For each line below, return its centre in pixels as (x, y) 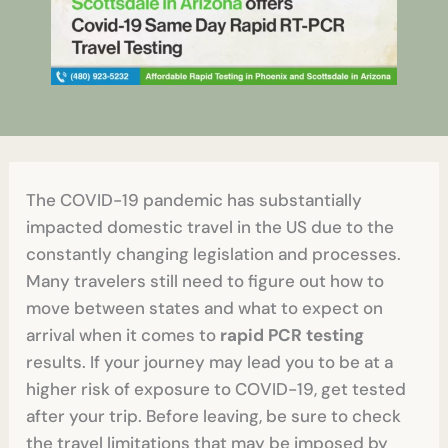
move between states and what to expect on (205, 308)
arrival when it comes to (123, 335)
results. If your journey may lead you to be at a (210, 362)
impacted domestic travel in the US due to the (210, 227)
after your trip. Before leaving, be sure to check (214, 416)
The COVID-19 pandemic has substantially (194, 200)
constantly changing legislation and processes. (214, 254)
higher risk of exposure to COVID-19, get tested (216, 389)
